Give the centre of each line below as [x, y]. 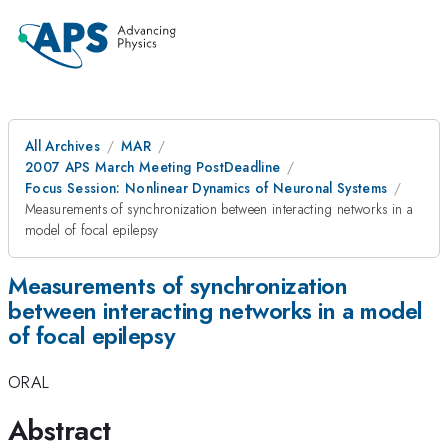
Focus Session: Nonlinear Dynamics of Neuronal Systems [206, 188]
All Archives [62, 146]
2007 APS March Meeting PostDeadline [153, 167]
